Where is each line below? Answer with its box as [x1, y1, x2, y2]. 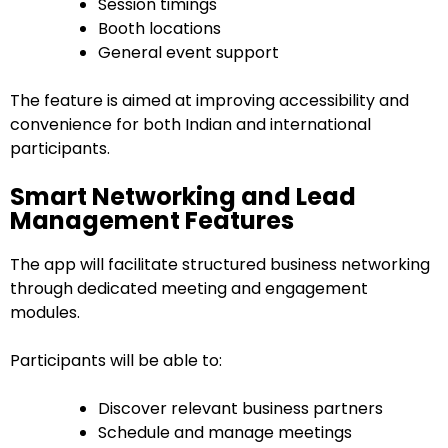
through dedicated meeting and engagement [10, 277, 368, 301]
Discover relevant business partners [98, 397, 383, 421]
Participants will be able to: [10, 349, 222, 373]
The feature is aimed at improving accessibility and [10, 89, 409, 113]
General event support [98, 41, 279, 65]
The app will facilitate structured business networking [10, 253, 430, 277]
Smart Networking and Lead [10, 180, 356, 214]
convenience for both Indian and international [10, 113, 371, 137]
